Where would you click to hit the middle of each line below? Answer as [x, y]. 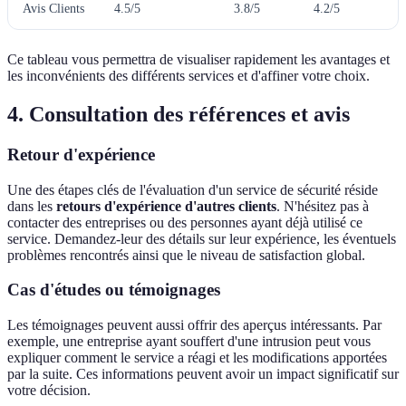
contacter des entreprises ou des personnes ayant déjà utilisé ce [185, 222]
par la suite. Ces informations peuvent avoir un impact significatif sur [203, 374]
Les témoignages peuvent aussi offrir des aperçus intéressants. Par [194, 325]
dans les [32, 206]
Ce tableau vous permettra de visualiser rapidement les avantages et [198, 60]
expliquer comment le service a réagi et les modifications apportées [197, 358]
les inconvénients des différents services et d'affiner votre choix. [188, 76]
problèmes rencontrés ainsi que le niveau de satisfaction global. [186, 255]
